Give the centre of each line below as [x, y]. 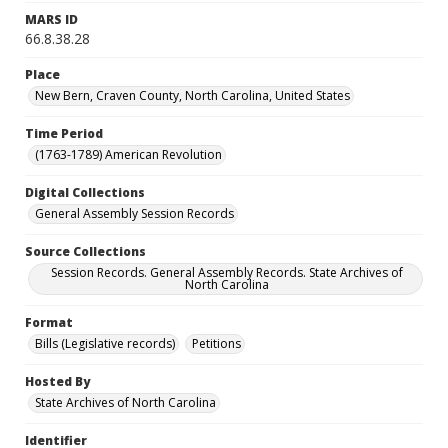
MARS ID [51, 19]
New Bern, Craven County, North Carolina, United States [192, 95]
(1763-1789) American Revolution [128, 154]
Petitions [216, 343]
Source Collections [85, 251]
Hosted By [57, 381]
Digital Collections [85, 192]
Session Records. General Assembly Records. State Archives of [227, 272]
